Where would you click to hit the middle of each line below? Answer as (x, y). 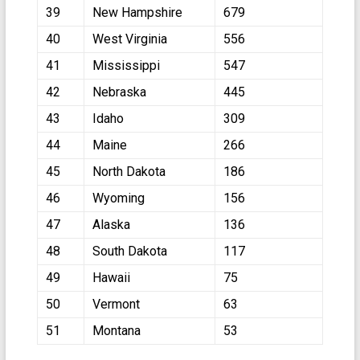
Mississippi (126, 65)
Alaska (111, 225)
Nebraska (119, 92)
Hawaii (111, 278)
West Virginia (129, 39)
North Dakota (129, 172)
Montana (116, 331)
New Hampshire (137, 12)
